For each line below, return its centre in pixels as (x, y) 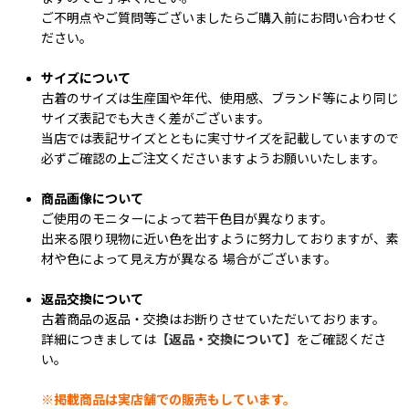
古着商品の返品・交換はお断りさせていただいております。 (213, 320)
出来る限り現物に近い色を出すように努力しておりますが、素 (220, 240)
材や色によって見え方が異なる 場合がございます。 (189, 260)
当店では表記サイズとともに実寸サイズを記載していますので (220, 139)
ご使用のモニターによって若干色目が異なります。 (187, 220)
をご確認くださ (341, 340)
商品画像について (92, 199)
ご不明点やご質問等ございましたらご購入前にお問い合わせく (220, 19)
